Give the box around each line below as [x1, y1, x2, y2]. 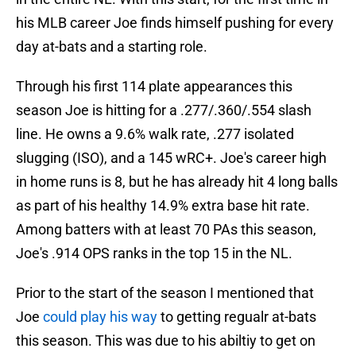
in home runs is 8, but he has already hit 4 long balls [16, 173, 338, 191]
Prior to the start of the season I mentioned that [16, 284, 314, 302]
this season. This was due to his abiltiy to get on [16, 332, 315, 350]
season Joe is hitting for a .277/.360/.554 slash [16, 102, 311, 119]
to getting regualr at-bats [157, 308, 316, 326]
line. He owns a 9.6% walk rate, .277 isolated [16, 126, 294, 143]
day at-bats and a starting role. [16, 38, 207, 56]
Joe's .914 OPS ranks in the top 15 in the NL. [16, 245, 292, 262]
